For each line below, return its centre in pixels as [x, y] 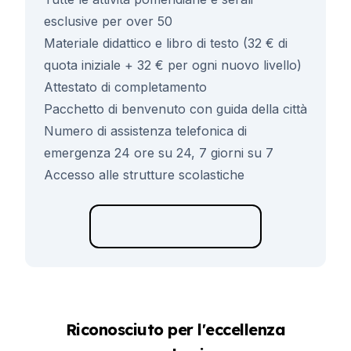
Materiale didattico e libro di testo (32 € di [166, 43]
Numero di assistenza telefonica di [145, 131]
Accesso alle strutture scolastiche [144, 175]
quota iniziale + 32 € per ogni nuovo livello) [173, 65]
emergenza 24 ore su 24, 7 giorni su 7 [159, 153]
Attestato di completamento [125, 87]
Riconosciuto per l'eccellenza [175, 329]
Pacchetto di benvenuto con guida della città [175, 109]
